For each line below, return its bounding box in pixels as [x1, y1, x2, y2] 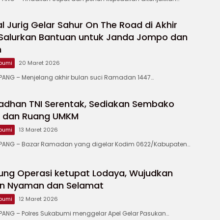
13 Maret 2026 [19, 125, 58, 134]
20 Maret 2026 [19, 59, 60, 67]
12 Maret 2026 [19, 194, 58, 203]
